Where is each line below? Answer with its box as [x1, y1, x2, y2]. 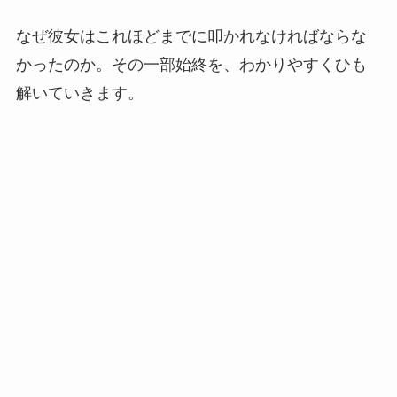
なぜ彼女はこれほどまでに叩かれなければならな [15, 27, 367, 45]
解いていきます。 [15, 83, 144, 102]
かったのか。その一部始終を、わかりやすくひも [15, 55, 367, 74]
